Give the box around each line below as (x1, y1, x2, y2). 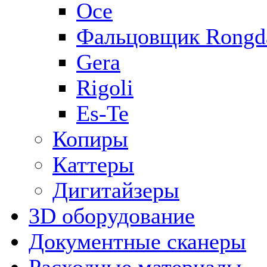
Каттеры (52, 152, 134, 177)
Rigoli (76, 75, 133, 100)
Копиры (52, 126, 128, 151)
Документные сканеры (29, 229, 246, 254)
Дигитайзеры (52, 178, 179, 203)
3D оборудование (29, 203, 195, 228)
